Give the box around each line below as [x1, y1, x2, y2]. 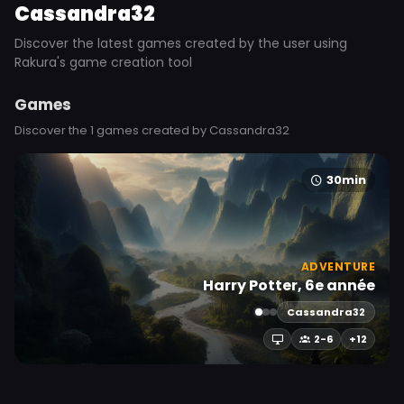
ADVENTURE [300, 259, 375, 274]
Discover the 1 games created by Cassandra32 [14, 122, 289, 139]
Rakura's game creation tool [14, 53, 192, 71]
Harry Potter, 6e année [203, 275, 375, 296]
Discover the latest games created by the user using [14, 34, 347, 52]
